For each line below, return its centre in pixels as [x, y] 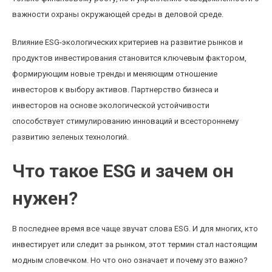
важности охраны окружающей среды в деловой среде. [118, 14]
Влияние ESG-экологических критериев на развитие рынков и [127, 42]
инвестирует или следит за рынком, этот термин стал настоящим [135, 244]
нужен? [45, 198]
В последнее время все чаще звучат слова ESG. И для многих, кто [135, 229]
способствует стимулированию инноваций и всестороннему [125, 121]
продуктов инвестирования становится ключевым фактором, [129, 58]
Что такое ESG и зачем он [123, 171]
